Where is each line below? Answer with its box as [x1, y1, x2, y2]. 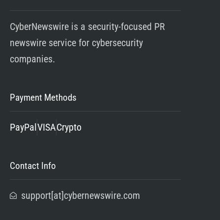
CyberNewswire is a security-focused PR [10, 20, 165, 32]
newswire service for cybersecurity [10, 36, 143, 49]
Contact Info [10, 160, 56, 171]
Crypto [56, 121, 82, 133]
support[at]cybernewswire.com [21, 189, 140, 201]
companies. [10, 53, 55, 65]
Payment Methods [10, 91, 77, 103]
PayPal [10, 121, 37, 133]
